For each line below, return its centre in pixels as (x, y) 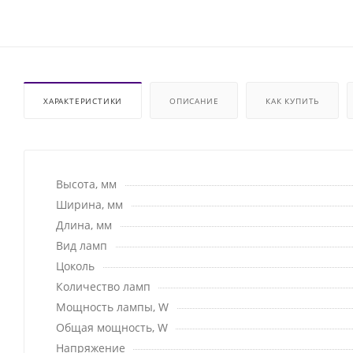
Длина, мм (84, 225)
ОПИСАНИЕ (194, 101)
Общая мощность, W (112, 328)
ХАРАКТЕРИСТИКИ (83, 101)
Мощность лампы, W (112, 307)
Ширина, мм (89, 205)
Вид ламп (82, 246)
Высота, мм (86, 184)
